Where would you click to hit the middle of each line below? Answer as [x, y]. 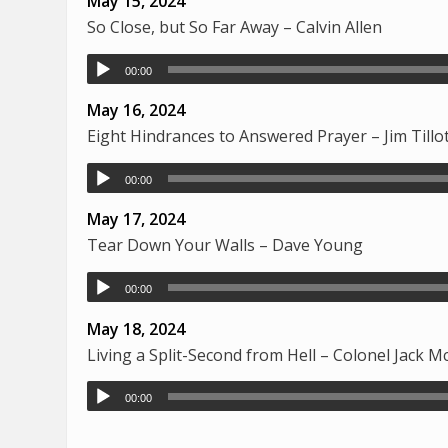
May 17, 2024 [136, 219]
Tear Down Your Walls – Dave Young [225, 245]
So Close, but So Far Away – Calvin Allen [234, 27]
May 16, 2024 [136, 110]
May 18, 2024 [136, 328]
